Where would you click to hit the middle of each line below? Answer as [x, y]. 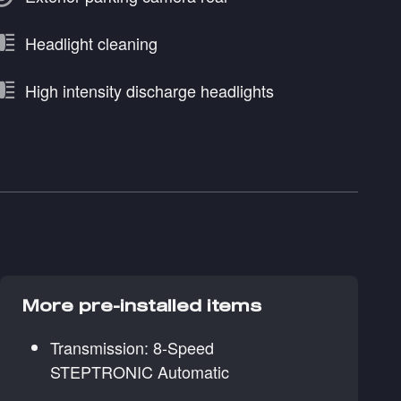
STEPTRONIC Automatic [140, 372]
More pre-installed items [141, 306]
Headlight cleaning [91, 43]
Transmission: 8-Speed [132, 348]
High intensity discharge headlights [149, 90]
